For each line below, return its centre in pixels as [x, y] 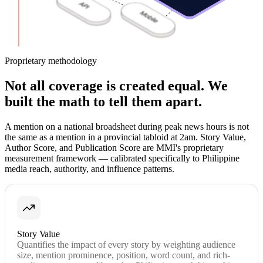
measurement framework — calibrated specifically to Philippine [122, 158]
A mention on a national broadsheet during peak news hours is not [127, 126]
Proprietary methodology [51, 60]
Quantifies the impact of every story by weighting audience [126, 244]
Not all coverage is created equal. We [116, 85]
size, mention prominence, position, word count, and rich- [124, 255]
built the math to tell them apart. [103, 101]
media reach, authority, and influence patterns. [90, 168]
